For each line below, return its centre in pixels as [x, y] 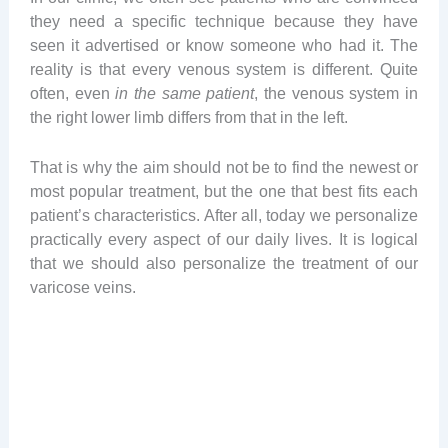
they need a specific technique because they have [224, 20]
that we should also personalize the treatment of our [224, 262]
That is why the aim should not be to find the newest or [224, 166]
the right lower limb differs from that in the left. [188, 116]
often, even [72, 92]
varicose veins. [82, 286]
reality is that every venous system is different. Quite [224, 68]
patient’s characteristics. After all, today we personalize [224, 214]
